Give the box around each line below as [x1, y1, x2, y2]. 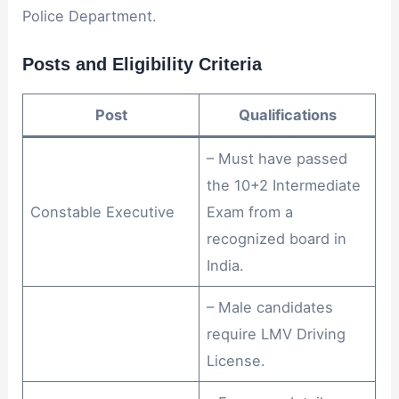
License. [207, 351, 266, 370]
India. [207, 256, 245, 274]
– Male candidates [207, 297, 334, 316]
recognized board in [207, 229, 347, 248]
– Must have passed [207, 149, 348, 167]
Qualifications [238, 105, 337, 124]
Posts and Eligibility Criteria [22, 53, 263, 74]
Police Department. [22, 6, 158, 25]
